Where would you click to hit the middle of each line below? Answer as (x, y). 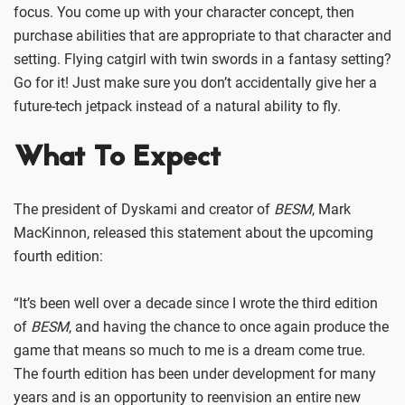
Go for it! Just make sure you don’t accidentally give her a (195, 83)
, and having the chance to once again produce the (229, 327)
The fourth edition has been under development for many (195, 374)
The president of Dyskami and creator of (144, 210)
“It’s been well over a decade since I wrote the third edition (196, 304)
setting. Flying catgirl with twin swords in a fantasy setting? (202, 60)
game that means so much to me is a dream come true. (189, 351)
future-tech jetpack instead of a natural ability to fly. (177, 107)
